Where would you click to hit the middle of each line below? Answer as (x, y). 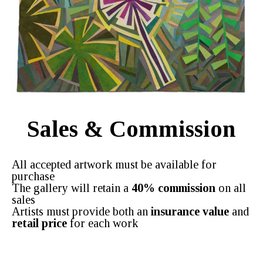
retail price (39, 223)
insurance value (190, 212)
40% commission (173, 188)
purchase (33, 176)
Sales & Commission (131, 129)
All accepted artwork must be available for (114, 165)
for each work (102, 223)
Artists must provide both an (81, 212)
